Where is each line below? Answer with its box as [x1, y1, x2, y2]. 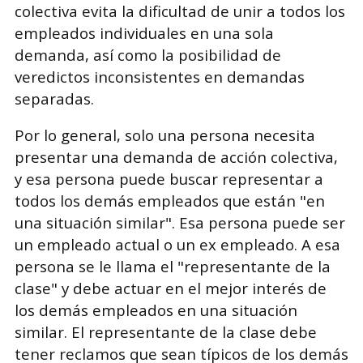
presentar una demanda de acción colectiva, [14, 147, 338, 168]
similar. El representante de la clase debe [14, 322, 317, 343]
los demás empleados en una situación [14, 300, 297, 321]
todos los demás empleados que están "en [14, 190, 325, 211]
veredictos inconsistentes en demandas [14, 66, 305, 87]
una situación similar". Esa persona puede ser [14, 212, 345, 233]
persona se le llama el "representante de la [14, 256, 331, 277]
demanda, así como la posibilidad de [14, 44, 281, 65]
